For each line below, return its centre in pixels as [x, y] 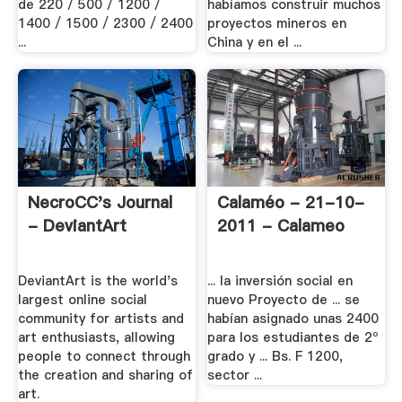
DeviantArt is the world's [97, 280]
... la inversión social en [280, 280]
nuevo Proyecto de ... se [284, 299]
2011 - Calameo [281, 226]
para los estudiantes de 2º [293, 337]
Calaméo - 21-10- [291, 203]
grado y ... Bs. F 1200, [275, 356]
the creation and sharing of [105, 375]
